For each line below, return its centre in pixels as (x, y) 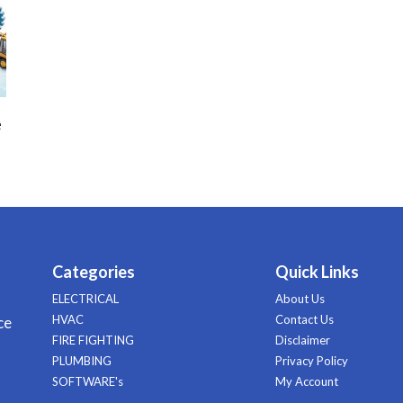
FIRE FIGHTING (93, 340)
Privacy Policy (312, 360)
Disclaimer (303, 340)
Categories (94, 271)
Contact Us (304, 319)
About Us (300, 298)
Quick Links (317, 271)
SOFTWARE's (88, 381)
